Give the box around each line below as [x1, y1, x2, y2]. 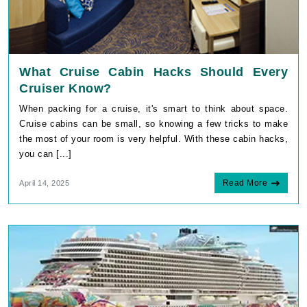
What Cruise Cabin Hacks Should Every [19, 64, 288, 79]
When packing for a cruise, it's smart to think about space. [19, 103, 288, 114]
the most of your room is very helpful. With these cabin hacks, [19, 133, 288, 144]
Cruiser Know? [19, 81, 112, 95]
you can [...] [19, 148, 72, 159]
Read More [222, 177, 267, 188]
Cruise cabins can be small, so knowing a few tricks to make [19, 118, 288, 129]
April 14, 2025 [19, 178, 69, 187]
